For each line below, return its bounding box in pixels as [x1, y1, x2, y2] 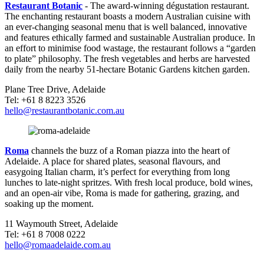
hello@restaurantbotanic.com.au [5, 105, 124, 116]
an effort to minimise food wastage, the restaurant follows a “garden [5, 43, 256, 54]
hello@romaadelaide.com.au [5, 240, 111, 250]
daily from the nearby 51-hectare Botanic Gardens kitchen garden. [5, 64, 250, 75]
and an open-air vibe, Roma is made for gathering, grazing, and [5, 188, 239, 199]
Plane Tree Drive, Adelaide [5, 84, 105, 95]
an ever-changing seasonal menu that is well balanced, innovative [5, 22, 247, 32]
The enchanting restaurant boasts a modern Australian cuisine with [5, 11, 250, 22]
